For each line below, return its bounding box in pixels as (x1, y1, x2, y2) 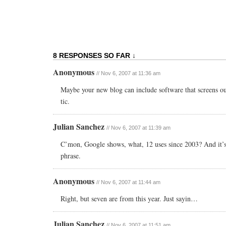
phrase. (61, 151, 81, 161)
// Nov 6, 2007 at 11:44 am (96, 179, 160, 186)
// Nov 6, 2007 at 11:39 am (106, 125, 171, 131)
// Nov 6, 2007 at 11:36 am (96, 70, 160, 77)
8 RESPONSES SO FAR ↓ (53, 51, 136, 60)
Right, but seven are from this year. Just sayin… (61, 194, 198, 204)
